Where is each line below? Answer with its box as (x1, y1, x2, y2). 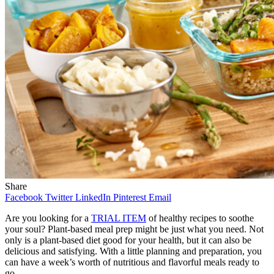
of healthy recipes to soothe (146, 212, 254, 223)
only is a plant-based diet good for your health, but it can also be (5, 234, 251, 245)
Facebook (5, 191, 43, 202)
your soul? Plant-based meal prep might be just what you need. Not (5, 223, 264, 234)
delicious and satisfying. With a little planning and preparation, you (5, 245, 262, 256)
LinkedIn (75, 191, 111, 202)
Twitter (45, 191, 73, 202)
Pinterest (113, 191, 146, 202)
